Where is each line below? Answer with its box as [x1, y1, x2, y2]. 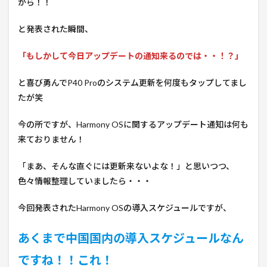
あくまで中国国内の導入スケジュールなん [18, 230, 244, 245]
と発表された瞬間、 [18, 23, 93, 34]
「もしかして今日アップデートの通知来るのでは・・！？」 [18, 50, 243, 61]
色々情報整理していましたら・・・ [18, 175, 151, 186]
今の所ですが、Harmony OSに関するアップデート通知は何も [18, 119, 249, 129]
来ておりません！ [18, 133, 85, 144]
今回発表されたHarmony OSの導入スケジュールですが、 [18, 202, 231, 213]
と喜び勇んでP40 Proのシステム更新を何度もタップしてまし [18, 77, 247, 88]
